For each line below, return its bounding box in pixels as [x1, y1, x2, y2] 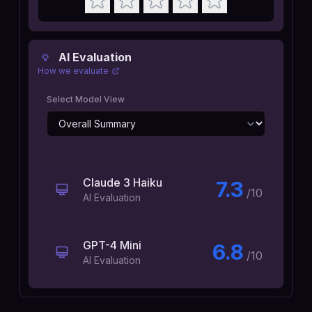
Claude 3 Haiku [83, 175, 162, 189]
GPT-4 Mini [83, 238, 141, 252]
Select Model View [47, 94, 125, 104]
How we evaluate [38, 65, 109, 76]
